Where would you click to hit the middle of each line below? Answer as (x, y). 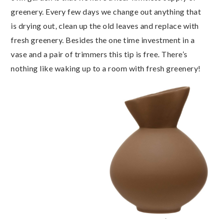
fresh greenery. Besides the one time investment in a (103, 40)
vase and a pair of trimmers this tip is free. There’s (99, 54)
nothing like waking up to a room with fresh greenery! (106, 68)
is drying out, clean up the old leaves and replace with (105, 26)
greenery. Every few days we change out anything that (106, 12)
